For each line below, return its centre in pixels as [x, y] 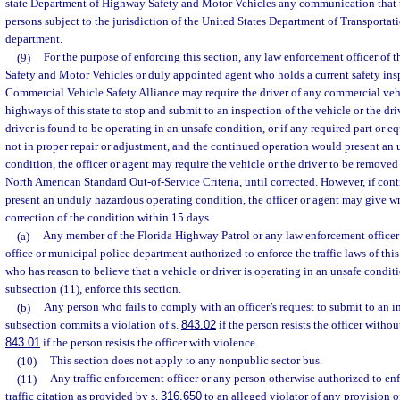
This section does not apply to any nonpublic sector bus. [186, 361]
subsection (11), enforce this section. [93, 289]
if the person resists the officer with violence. [149, 343]
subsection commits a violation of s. [93, 325]
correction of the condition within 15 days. [108, 218]
